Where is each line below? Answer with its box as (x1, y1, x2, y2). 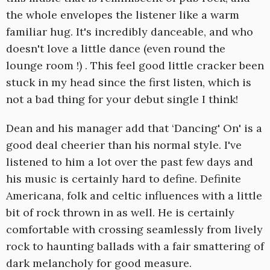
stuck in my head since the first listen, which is (6, 75, 251, 90)
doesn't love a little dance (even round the (6, 42, 225, 56)
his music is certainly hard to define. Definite (6, 172, 241, 186)
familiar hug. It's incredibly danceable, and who (6, 25, 253, 39)
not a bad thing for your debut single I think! (6, 92, 238, 107)
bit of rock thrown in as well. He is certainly (6, 206, 234, 220)
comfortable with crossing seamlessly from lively (6, 222, 263, 237)
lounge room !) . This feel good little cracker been (6, 58, 264, 73)
